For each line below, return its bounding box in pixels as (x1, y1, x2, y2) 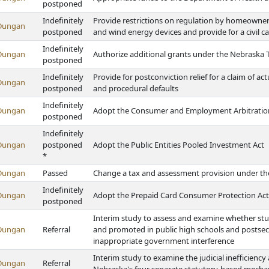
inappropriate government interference (93, 235, 234, 246)
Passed (43, 168, 68, 178)
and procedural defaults (93, 83, 178, 94)
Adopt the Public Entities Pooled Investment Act (93, 139, 264, 150)
